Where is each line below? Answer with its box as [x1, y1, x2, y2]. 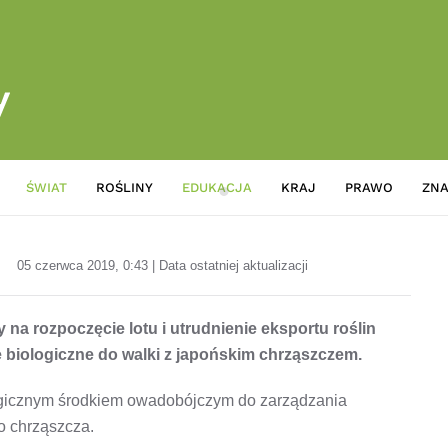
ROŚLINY [96, 179, 154, 195]
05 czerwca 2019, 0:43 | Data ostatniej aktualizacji [17, 257, 309, 273]
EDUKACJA [182, 179, 252, 195]
